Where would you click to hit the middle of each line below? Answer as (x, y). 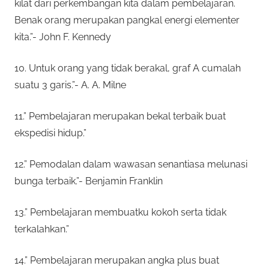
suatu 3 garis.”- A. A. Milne (70, 85)
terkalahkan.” (42, 229)
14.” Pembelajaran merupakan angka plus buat (117, 260)
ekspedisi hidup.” (50, 133)
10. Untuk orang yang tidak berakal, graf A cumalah (128, 68)
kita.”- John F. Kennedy (63, 37)
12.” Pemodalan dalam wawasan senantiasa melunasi (131, 164)
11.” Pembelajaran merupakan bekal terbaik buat (120, 116)
